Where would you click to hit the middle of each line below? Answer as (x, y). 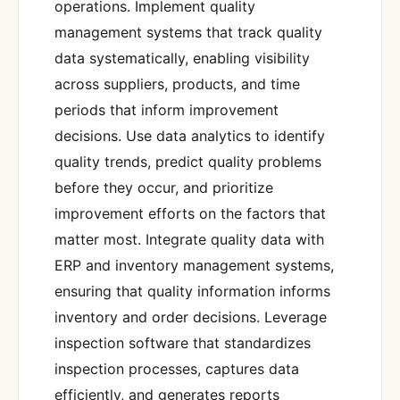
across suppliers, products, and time (177, 83)
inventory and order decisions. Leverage (191, 317)
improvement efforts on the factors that (190, 213)
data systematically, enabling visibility (182, 58)
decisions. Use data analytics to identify (190, 135)
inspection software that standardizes (183, 342)
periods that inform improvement (167, 109)
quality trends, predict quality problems (188, 161)
